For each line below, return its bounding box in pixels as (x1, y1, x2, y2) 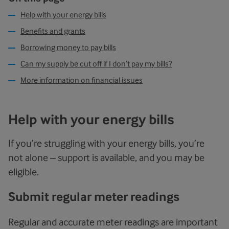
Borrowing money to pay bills (20, 42, 116, 52)
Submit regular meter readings (8, 189, 179, 204)
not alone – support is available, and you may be (8, 152, 204, 163)
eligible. (8, 166, 39, 177)
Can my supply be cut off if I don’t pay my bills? (20, 59, 172, 68)
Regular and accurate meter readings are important (8, 216, 218, 227)
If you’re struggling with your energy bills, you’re (8, 138, 204, 149)
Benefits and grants (20, 26, 85, 36)
